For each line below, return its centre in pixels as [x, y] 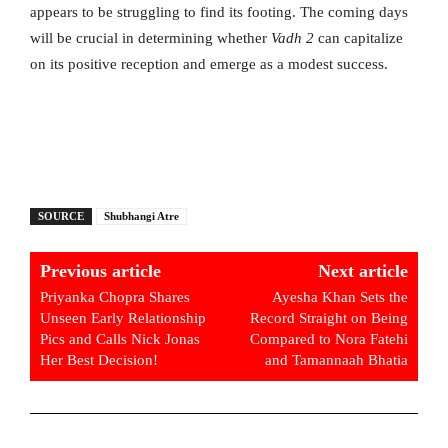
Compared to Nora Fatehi [328, 339]
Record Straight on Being [328, 318]
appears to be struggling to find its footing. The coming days [219, 12]
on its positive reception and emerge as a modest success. [209, 64]
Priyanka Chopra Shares [115, 297]
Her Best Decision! [99, 360]
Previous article [100, 271]
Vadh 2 [292, 38]
